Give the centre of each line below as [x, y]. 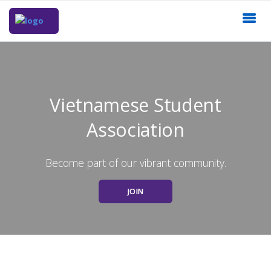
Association [135, 129]
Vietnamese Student [135, 105]
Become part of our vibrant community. [135, 162]
